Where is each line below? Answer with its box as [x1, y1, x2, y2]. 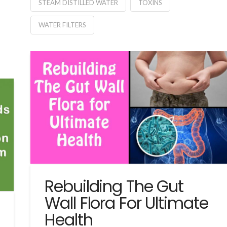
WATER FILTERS [38, 21, 86, 29]
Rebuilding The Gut [45, 174, 184, 198]
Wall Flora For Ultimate [45, 191, 208, 214]
